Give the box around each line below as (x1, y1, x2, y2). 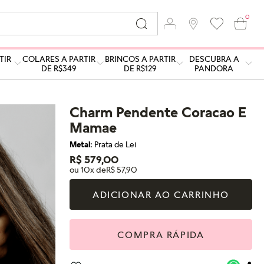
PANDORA (194, 62, 234, 73)
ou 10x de (70, 164, 106, 175)
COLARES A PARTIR (22, 53, 96, 64)
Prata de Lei (94, 139, 136, 150)
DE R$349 (41, 62, 77, 73)
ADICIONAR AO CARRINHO (93, 189, 229, 201)
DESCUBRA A (189, 53, 239, 64)
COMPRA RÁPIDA (117, 229, 204, 241)
